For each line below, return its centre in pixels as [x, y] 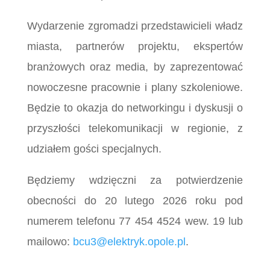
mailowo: [50, 241]
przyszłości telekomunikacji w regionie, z [135, 128]
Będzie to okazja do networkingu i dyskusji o [135, 108]
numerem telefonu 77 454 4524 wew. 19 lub [135, 221]
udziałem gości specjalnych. [94, 149]
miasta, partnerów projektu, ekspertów [135, 46]
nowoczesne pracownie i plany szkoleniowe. [135, 87]
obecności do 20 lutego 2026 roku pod [135, 200]
